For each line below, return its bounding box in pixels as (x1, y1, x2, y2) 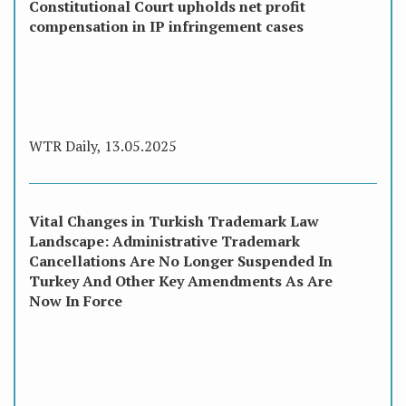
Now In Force (29, 291, 122, 312)
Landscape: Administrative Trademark (29, 231, 300, 252)
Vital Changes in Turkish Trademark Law (29, 211, 319, 232)
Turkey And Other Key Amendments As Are (29, 271, 333, 292)
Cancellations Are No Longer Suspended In (29, 251, 333, 272)
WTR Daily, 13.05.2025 (29, 136, 177, 157)
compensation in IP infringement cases (29, 15, 304, 36)
